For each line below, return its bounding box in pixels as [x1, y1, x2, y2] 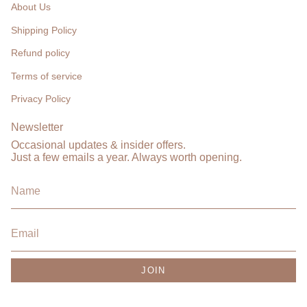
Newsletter [11, 121, 63, 133]
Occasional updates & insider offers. [11, 139, 186, 151]
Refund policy [11, 47, 70, 58]
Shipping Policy [11, 24, 77, 36]
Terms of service [11, 70, 82, 82]
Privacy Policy [11, 93, 71, 104]
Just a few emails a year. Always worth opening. [11, 151, 242, 163]
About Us [11, 1, 51, 12]
